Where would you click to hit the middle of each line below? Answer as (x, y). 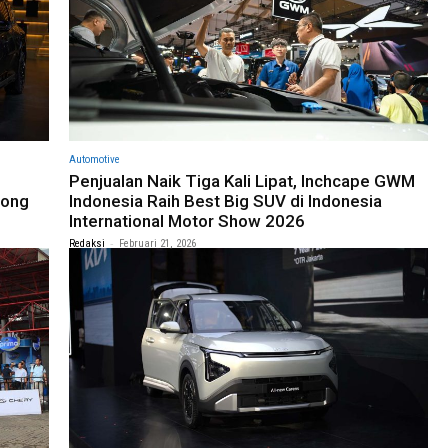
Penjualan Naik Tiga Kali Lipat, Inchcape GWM (242, 181)
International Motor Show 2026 (187, 221)
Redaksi (87, 244)
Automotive (94, 160)
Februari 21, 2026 (157, 244)
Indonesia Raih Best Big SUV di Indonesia (225, 201)
